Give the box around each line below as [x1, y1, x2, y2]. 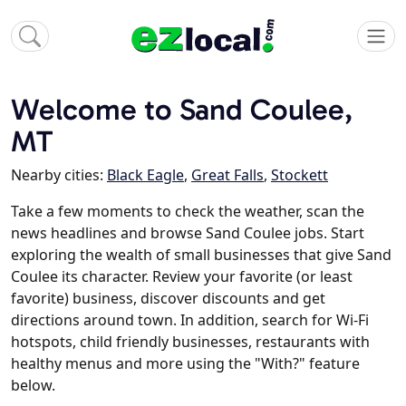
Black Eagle [107, 165, 184, 186]
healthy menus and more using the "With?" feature [11, 353, 360, 374]
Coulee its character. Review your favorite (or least [11, 266, 353, 287]
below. [11, 375, 55, 396]
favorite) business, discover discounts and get [11, 288, 325, 309]
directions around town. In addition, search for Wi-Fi [11, 310, 369, 331]
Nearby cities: [11, 165, 107, 186]
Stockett [271, 165, 328, 186]
